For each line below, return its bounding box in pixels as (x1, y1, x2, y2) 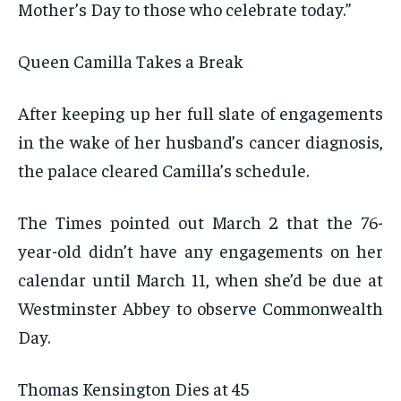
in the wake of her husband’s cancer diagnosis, (18, 130, 383, 153)
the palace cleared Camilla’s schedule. (18, 158, 309, 182)
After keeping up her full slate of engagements (18, 101, 383, 124)
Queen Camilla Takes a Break (18, 49, 243, 73)
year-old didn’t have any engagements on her (18, 239, 383, 262)
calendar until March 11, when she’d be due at (18, 268, 383, 291)
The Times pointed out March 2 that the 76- (18, 210, 383, 234)
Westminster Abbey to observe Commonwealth (18, 296, 383, 320)
